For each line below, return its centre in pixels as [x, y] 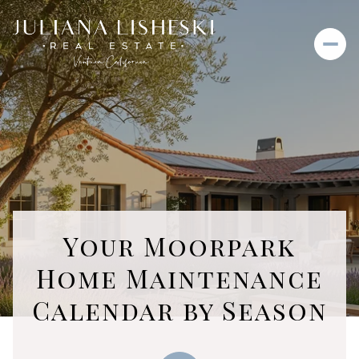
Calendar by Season [179, 310]
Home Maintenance [179, 278]
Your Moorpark [179, 246]
